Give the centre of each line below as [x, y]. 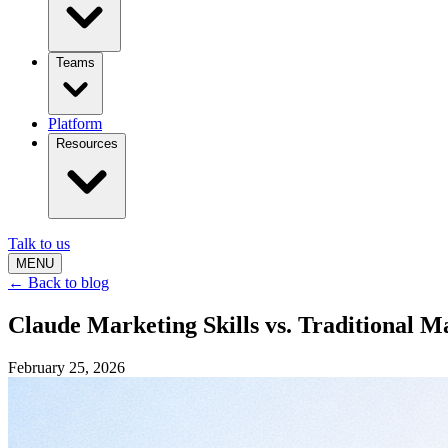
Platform [75, 124]
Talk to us [39, 244]
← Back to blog [58, 283]
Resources [87, 144]
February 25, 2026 [66, 367]
